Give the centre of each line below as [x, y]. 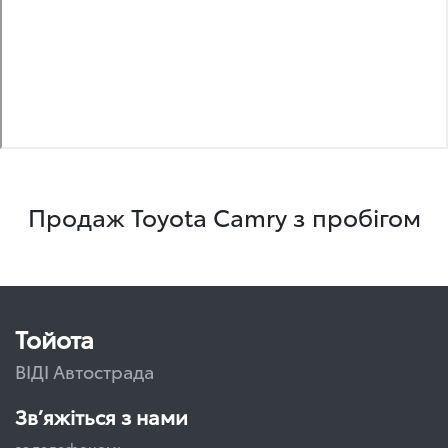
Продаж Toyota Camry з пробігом [224, 216]
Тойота [54, 338]
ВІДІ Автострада [84, 370]
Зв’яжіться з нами [101, 416]
